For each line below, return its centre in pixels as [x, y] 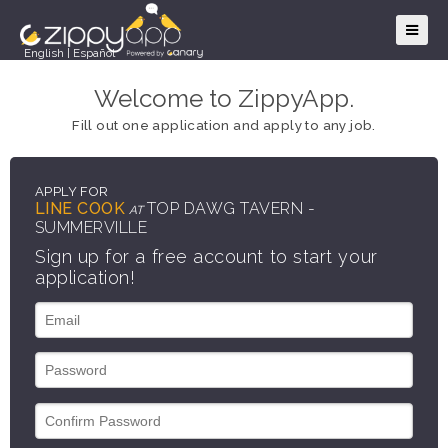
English [44, 53]
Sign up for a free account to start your [206, 257]
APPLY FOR [72, 192]
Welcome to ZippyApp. [224, 99]
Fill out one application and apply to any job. [224, 124]
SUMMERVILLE [91, 228]
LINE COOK [80, 209]
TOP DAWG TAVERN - [231, 209]
